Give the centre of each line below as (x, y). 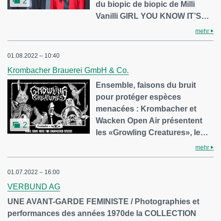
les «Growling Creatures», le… (152, 133)
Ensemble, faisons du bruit (146, 85)
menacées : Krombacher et (146, 109)
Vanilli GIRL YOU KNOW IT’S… (153, 16)
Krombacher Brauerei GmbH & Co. (68, 71)
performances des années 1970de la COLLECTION (102, 214)
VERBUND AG (34, 187)
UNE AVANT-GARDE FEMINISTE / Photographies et (103, 202)
